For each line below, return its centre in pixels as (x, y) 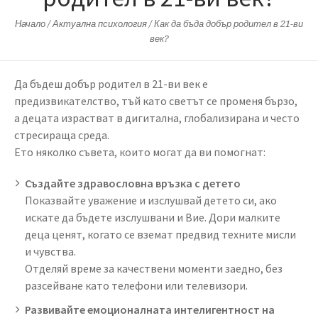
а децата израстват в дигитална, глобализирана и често (157, 117)
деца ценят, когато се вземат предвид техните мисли (160, 234)
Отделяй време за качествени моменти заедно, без (154, 268)
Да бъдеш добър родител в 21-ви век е (111, 83)
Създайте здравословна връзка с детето (133, 183)
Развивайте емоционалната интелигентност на (150, 309)
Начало (30, 23)
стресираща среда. (62, 135)
